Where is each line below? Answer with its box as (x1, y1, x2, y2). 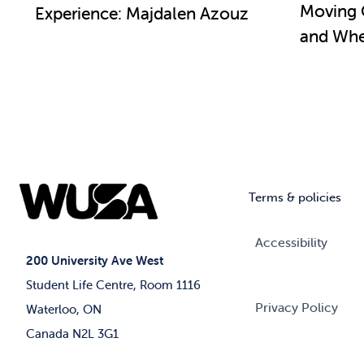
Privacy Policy (255, 298, 339, 315)
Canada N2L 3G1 (25, 325, 119, 341)
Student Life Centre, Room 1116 (25, 276, 201, 292)
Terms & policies (249, 189, 342, 205)
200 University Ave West (25, 252, 163, 268)
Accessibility (255, 233, 328, 250)
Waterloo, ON (25, 301, 102, 317)
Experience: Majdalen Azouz (34, 2, 249, 24)
